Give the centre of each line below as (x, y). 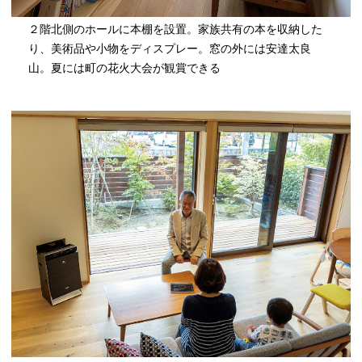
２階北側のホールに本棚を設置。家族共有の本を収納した (176, 29)
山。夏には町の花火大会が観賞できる (125, 68)
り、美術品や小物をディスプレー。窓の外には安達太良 (170, 48)
